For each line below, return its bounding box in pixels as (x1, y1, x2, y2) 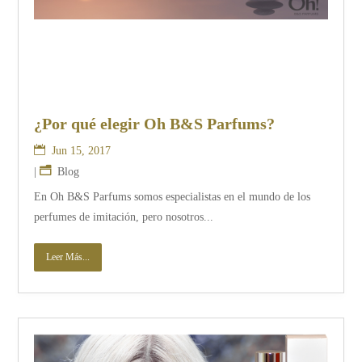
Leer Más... (46, 251, 90, 263)
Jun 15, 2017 (52, 145, 112, 158)
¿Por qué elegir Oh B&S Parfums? (34, 115, 276, 133)
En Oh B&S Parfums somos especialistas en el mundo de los (34, 191, 311, 204)
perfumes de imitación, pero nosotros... (34, 211, 214, 224)
